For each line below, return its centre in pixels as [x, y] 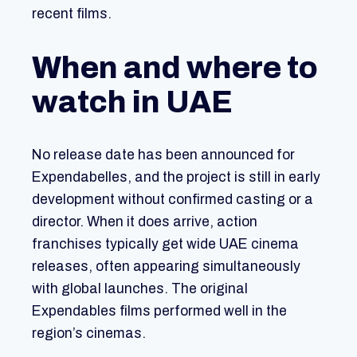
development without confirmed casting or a [173, 200]
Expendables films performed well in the [159, 312]
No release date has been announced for [163, 155]
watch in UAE [132, 102]
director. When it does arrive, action [145, 222]
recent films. [72, 14]
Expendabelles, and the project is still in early [176, 178]
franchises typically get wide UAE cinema [165, 245]
